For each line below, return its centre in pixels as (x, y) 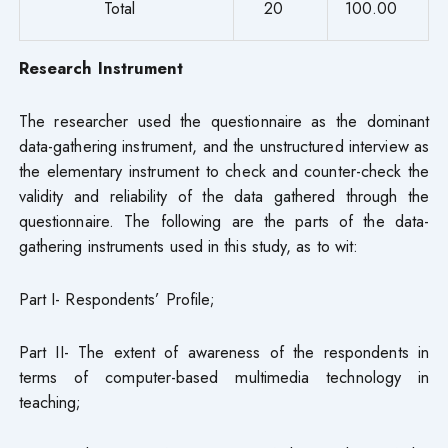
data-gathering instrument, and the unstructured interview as (224, 145)
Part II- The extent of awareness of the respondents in (224, 351)
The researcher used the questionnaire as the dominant (224, 120)
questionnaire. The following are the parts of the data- (224, 220)
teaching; (50, 401)
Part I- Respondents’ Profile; (117, 298)
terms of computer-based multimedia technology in (224, 376)
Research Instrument (101, 67)
